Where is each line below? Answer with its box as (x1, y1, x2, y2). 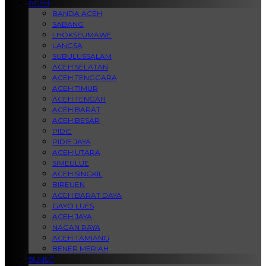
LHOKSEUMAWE (52, 30, 112, 39)
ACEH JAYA (52, 212, 92, 221)
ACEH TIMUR (52, 84, 98, 93)
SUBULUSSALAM (52, 52, 112, 61)
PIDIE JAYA (52, 137, 91, 146)
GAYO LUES (52, 201, 94, 210)
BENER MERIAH (52, 244, 109, 253)
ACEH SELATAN (52, 62, 108, 71)
